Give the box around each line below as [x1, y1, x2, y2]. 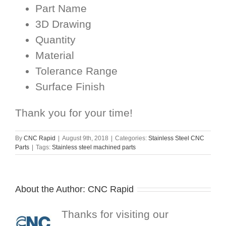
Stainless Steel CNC [148, 134, 204, 142]
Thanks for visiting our [62, 208, 168, 220]
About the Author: [15, 184, 88, 194]
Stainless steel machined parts [52, 143, 136, 151]
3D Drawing [35, 18, 91, 30]
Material [35, 49, 74, 61]
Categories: [115, 134, 148, 142]
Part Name [35, 2, 87, 14]
